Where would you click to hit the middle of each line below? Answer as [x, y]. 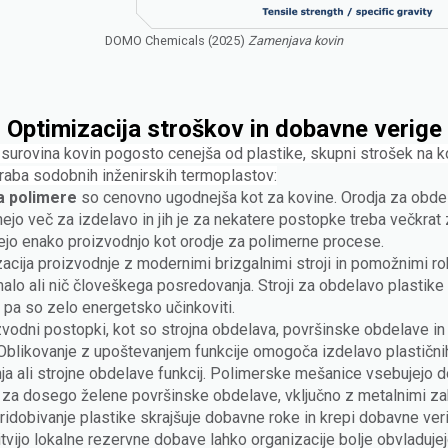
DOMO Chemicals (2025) [176, 40]
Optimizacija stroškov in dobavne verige [224, 128]
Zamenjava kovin [295, 40]
